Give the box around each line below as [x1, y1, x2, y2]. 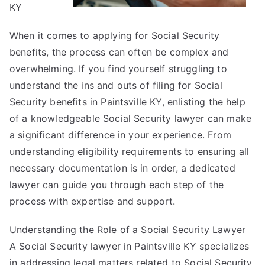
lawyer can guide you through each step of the [9, 178, 224, 190]
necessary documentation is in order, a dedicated [9, 161, 235, 174]
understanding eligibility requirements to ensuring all [9, 145, 250, 157]
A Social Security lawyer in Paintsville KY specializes [9, 240, 250, 252]
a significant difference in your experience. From [9, 128, 231, 141]
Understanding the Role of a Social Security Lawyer [9, 223, 245, 235]
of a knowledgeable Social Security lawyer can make [9, 112, 252, 124]
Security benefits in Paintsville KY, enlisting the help [9, 95, 245, 108]
